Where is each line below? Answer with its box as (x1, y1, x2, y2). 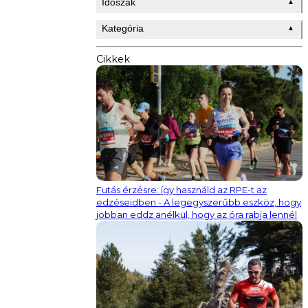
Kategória (102, 22, 144, 34)
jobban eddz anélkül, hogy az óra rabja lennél (96, 209, 297, 221)
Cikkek (96, 52, 130, 65)
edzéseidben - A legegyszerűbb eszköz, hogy (96, 197, 301, 208)
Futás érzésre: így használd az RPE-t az (96, 184, 267, 196)
